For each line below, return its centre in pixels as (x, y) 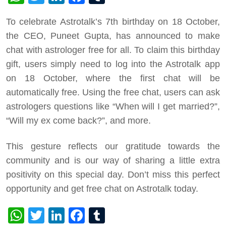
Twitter (68, 216)
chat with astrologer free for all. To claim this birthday (113, 50)
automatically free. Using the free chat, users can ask (113, 93)
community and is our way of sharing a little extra (113, 161)
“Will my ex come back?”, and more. (80, 121)
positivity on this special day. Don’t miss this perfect (113, 175)
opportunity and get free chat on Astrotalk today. (102, 189)
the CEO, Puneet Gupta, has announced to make (113, 36)
